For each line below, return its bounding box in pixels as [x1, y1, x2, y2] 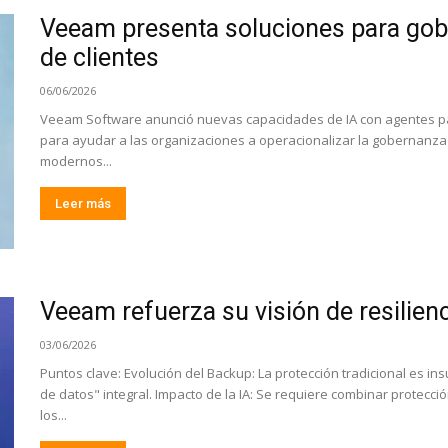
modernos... [40, 152, 112, 170]
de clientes [40, 43, 159, 72]
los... [40, 406, 67, 424]
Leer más [55, 196, 111, 211]
